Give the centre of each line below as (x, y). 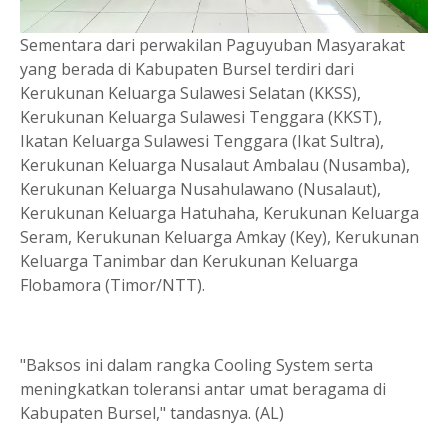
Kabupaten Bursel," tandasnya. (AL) (152, 412)
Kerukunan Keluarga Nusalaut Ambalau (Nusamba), (215, 164)
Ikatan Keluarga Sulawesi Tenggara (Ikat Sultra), (202, 140)
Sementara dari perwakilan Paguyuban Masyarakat (212, 44)
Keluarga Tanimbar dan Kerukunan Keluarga (189, 260)
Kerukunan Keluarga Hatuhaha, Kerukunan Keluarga (219, 212)
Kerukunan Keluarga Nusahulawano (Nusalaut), (200, 188)
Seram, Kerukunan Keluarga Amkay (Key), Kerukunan (219, 236)
